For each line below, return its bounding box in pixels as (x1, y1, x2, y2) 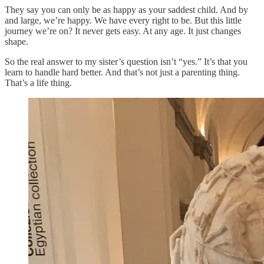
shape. (5, 36, 28, 47)
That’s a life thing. (5, 77, 72, 88)
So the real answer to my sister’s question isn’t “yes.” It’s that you (5, 56, 247, 67)
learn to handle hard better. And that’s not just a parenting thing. (5, 67, 240, 77)
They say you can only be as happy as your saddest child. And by (5, 4, 248, 15)
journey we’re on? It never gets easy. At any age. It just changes (5, 25, 241, 36)
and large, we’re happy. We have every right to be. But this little (5, 15, 242, 25)
